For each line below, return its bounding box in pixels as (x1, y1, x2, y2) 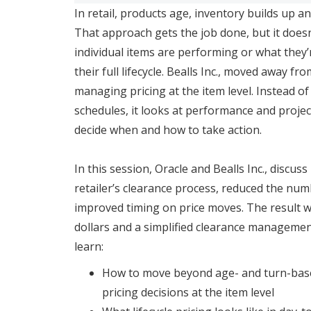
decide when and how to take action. (74, 122, 262, 138)
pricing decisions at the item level (102, 285, 274, 301)
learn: (74, 239, 103, 255)
